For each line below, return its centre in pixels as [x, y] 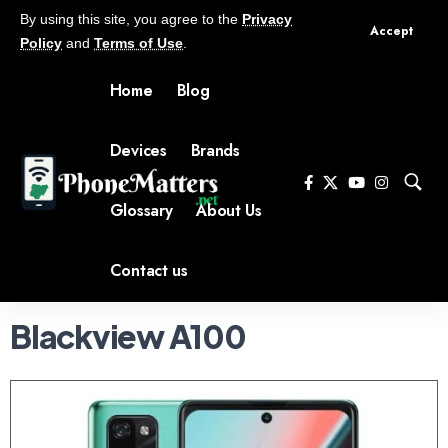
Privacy [267, 19]
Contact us [148, 270]
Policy [41, 43]
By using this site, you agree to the [131, 19]
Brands [215, 150]
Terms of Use [138, 43]
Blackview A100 [128, 336]
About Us [229, 210]
